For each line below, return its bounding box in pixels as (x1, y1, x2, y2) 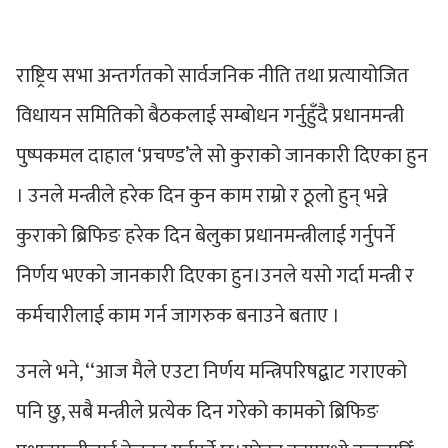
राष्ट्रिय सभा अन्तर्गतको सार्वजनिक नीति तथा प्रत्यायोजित (16, 58, 409, 93)
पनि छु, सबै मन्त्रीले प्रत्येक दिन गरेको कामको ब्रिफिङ (16, 394, 379, 429)
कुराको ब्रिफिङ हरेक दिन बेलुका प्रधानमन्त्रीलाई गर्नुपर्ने (16, 218, 395, 253)
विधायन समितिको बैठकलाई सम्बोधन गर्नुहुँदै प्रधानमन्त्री (16, 98, 404, 133)
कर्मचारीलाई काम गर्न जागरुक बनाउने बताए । (16, 298, 340, 333)
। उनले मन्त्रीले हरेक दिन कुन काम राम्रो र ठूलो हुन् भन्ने (16, 178, 388, 213)
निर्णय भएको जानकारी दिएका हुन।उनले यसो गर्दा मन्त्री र (16, 258, 414, 293)
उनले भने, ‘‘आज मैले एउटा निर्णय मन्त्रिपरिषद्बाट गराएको (16, 354, 407, 389)
